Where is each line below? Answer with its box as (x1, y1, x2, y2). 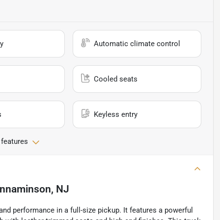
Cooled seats (94, 75, 138, 84)
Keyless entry (94, 110, 138, 119)
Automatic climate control (94, 39, 181, 49)
